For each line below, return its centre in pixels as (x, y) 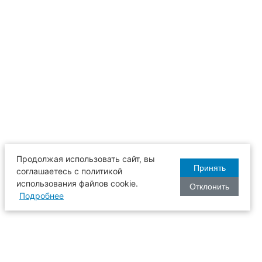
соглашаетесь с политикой (69, 171)
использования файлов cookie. (77, 183)
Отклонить (209, 187)
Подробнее (42, 196)
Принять (209, 168)
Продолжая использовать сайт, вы (86, 159)
